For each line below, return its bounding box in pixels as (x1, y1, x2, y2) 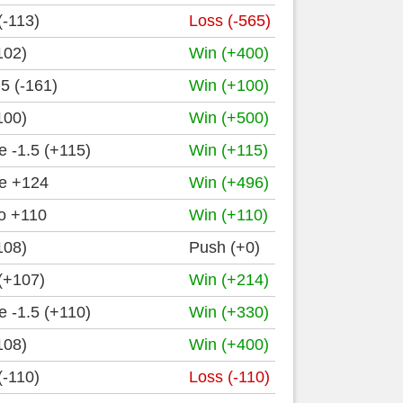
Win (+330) (189, 303, 269, 321)
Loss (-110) (189, 368, 270, 386)
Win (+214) (189, 271, 269, 289)
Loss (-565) (189, 12, 271, 30)
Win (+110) (189, 206, 268, 224)
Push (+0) (189, 238, 260, 256)
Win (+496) (189, 174, 269, 192)
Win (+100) (189, 76, 269, 94)
